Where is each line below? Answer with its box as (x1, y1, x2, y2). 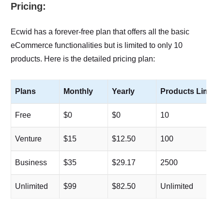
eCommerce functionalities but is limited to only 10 (11, 41, 183, 49)
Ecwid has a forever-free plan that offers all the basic (11, 27, 190, 36)
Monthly (63, 87, 93, 95)
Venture (15, 134, 42, 143)
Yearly (112, 87, 135, 95)
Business (15, 158, 47, 167)
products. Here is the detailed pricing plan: (11, 54, 155, 63)
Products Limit (160, 87, 215, 95)
